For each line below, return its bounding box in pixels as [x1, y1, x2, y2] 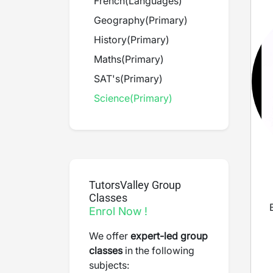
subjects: [89, 259, 129, 271]
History [94, 34, 127, 46]
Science [94, 92, 130, 104]
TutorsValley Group [89, 179, 181, 191]
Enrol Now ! [89, 205, 147, 218]
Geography [94, 14, 145, 26]
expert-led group [130, 230, 208, 242]
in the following [122, 244, 194, 257]
